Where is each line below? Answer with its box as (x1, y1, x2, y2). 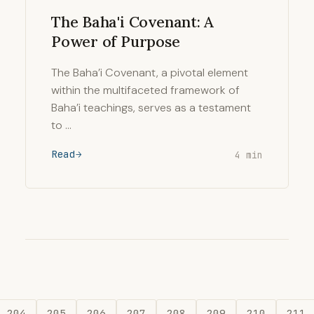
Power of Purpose (51, 32, 180, 51)
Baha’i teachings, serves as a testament (51, 100, 251, 115)
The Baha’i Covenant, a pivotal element (51, 65, 248, 80)
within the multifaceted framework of (51, 83, 240, 97)
